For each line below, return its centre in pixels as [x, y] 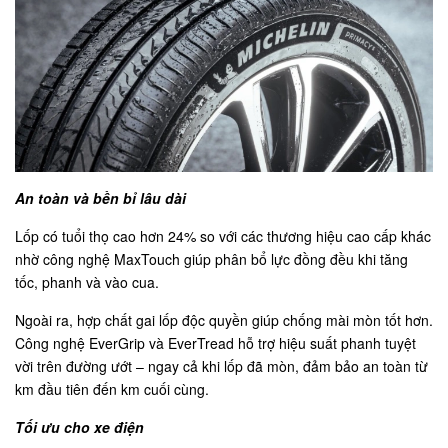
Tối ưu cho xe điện [79, 426]
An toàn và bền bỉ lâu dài [100, 197]
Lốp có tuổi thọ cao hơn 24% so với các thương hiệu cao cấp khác [223, 235]
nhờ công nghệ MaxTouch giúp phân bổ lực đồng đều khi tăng [211, 258]
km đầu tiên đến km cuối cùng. [112, 388]
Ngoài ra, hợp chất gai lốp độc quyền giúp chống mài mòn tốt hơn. [224, 319]
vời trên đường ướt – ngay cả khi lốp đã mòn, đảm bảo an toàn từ [221, 365]
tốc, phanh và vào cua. [87, 281]
